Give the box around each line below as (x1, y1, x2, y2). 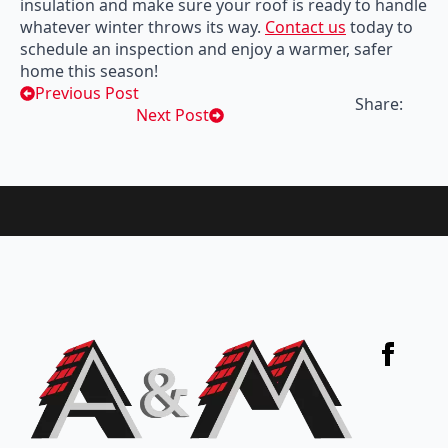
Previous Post (35, 82, 139, 105)
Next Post (136, 104, 209, 127)
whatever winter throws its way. (20, 16, 265, 39)
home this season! (20, 60, 158, 83)
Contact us (265, 16, 346, 39)
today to (346, 16, 413, 39)
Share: (355, 93, 403, 116)
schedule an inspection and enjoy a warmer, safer (20, 38, 393, 61)
